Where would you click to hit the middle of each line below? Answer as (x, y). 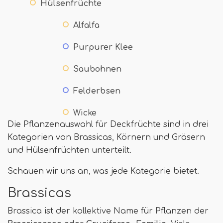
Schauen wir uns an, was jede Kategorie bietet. (103, 171)
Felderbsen (97, 91)
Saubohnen (97, 69)
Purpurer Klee (103, 47)
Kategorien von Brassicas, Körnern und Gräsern (106, 137)
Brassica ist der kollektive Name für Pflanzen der (108, 211)
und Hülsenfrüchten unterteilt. (69, 150)
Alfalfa (86, 25)
